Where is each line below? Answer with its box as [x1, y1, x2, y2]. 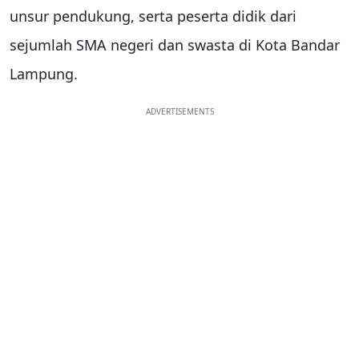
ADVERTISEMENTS [145, 105, 214, 117]
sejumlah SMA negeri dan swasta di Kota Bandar [10, 34, 340, 54]
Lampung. [10, 63, 78, 83]
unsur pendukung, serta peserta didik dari [10, 6, 296, 26]
